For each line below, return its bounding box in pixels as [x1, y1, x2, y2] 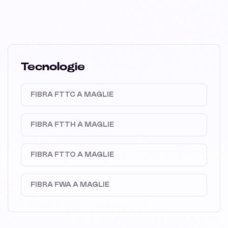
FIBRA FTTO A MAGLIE [31, 151, 114, 159]
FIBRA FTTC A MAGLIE [31, 91, 113, 99]
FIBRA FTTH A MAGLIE [31, 121, 114, 129]
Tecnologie [21, 61, 85, 73]
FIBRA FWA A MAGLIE [31, 181, 109, 189]
